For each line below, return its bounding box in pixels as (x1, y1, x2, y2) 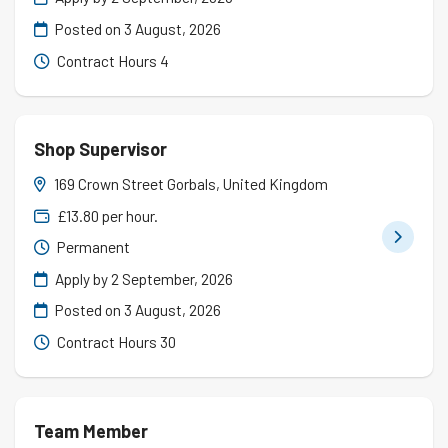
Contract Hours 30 (54, 333, 177, 351)
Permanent (54, 238, 131, 257)
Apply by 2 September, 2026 (52, 269, 234, 288)
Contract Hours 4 (54, 51, 170, 70)
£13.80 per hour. (54, 206, 159, 225)
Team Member (34, 419, 149, 442)
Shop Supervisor (34, 138, 168, 161)
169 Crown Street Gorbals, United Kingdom (54, 174, 329, 193)
